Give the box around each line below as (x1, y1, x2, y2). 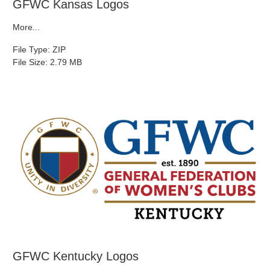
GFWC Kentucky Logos (13, 250, 139, 263)
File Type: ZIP (13, 45, 66, 54)
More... (13, 22, 40, 32)
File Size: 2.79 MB (13, 57, 82, 67)
